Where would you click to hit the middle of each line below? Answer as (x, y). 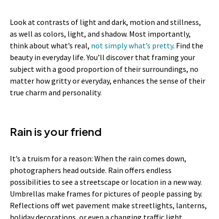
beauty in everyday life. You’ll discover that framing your (102, 57)
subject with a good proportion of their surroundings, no (104, 69)
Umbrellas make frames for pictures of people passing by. (106, 194)
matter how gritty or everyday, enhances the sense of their (108, 81)
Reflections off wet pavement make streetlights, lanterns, (108, 206)
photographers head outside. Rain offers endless (91, 170)
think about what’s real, (50, 46)
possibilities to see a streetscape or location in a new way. (106, 182)
